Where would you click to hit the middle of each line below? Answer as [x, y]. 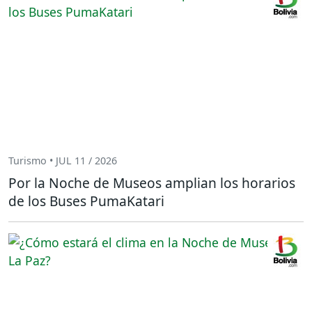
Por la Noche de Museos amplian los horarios [152, 182]
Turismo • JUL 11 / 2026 [63, 161]
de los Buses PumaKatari [86, 201]
